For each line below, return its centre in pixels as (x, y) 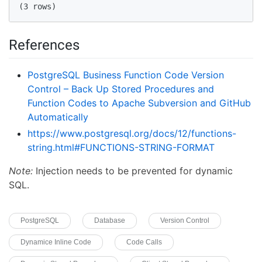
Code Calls (144, 242)
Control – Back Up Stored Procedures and (121, 89)
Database (110, 220)
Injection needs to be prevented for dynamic (133, 170)
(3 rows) (42, 6)
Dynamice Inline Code (56, 242)
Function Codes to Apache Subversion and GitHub (139, 103)
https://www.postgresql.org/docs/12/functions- (132, 133)
